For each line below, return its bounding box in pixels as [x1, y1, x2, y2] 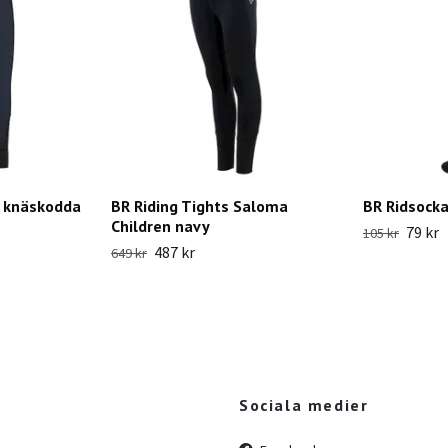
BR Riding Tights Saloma [111, 195, 288, 216]
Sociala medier [239, 394, 369, 415]
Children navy [111, 215, 210, 236]
